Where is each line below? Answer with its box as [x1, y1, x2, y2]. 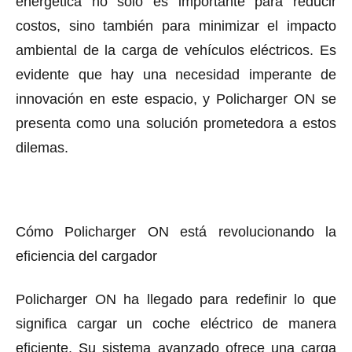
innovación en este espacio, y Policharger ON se [16, 90, 336, 107]
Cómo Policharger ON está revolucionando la [16, 223, 336, 240]
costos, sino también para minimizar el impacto [16, 17, 336, 34]
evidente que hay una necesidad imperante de [16, 66, 336, 82]
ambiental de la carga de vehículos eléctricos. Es [16, 42, 336, 58]
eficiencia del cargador [16, 247, 157, 264]
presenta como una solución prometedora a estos [16, 115, 336, 131]
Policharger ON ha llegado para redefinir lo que [16, 291, 336, 307]
